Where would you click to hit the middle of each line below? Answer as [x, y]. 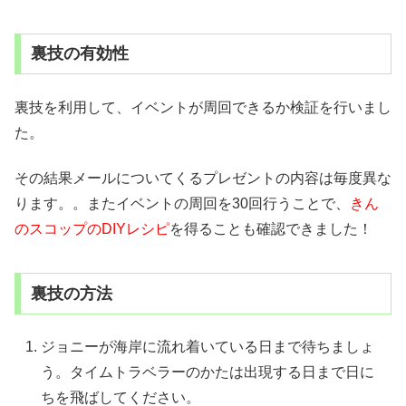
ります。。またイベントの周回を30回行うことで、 [182, 204]
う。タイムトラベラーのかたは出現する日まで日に [208, 372]
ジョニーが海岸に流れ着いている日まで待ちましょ [208, 347]
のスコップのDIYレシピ [92, 229]
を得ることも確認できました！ [271, 229]
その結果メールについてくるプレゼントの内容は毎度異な [203, 179]
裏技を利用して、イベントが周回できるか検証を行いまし [203, 107]
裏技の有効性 [79, 54]
